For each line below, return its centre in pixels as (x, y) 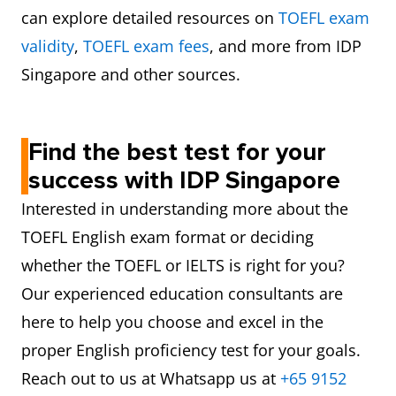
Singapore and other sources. (131, 74)
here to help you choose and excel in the (172, 322)
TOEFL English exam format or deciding (168, 237)
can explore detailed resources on (150, 18)
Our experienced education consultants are (182, 293)
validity (48, 46)
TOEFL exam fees (146, 46)
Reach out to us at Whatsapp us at (151, 378)
